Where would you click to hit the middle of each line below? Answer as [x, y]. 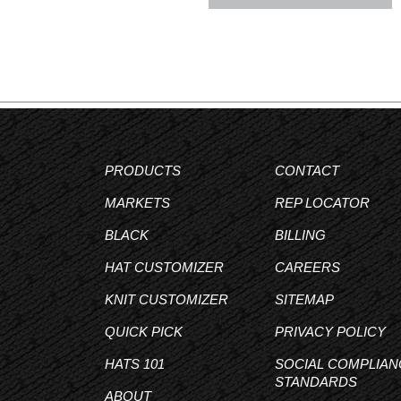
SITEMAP [304, 299]
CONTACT [307, 171]
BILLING [300, 235]
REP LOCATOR [322, 203]
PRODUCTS [143, 171]
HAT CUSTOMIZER [164, 267]
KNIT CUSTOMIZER [166, 299]
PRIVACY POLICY [330, 332]
